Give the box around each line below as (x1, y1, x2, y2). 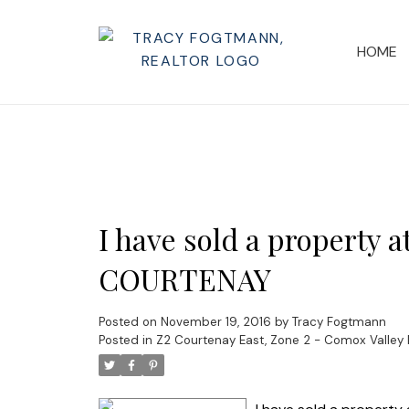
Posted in (98, 331, 152, 348)
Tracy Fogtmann (291, 313, 386, 330)
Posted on (98, 313, 161, 330)
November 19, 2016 (160, 313, 271, 330)
